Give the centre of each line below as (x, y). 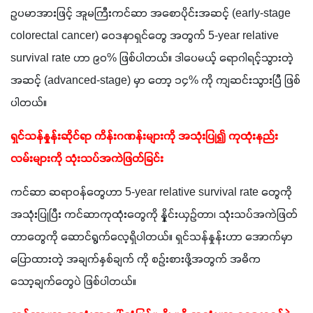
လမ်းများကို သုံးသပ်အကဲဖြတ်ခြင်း (87, 159)
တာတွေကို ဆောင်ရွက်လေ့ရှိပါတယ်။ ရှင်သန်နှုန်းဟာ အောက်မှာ (152, 237)
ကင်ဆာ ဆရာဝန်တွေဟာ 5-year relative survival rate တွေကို (151, 192)
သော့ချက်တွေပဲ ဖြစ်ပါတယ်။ (73, 282)
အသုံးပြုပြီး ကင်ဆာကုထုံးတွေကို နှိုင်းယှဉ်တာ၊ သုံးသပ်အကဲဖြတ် (154, 215)
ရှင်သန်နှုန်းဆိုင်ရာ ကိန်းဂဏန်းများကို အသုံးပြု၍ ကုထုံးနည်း (144, 137)
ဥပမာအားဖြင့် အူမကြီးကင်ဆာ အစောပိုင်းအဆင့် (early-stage (151, 14)
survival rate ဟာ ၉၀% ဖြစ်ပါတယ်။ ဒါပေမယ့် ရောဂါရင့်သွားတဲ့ (152, 58)
